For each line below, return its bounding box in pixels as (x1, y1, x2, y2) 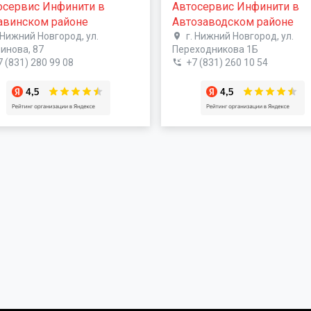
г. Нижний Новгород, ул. (185, 30, 294, 42)
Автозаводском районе (172, 15, 294, 28)
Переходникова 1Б (172, 43, 258, 55)
